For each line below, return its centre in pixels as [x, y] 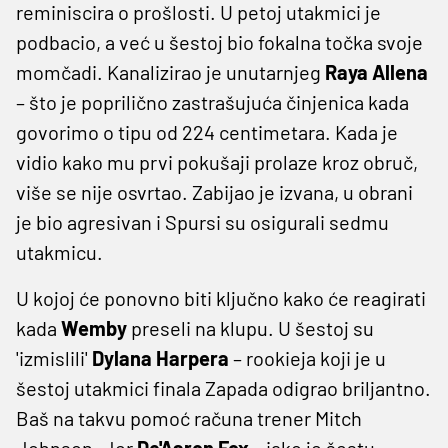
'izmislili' [54, 357]
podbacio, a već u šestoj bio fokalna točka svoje [219, 41]
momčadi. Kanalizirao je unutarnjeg [170, 71]
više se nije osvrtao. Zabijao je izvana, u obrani [214, 191]
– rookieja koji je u [307, 357]
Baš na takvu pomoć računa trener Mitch [189, 417]
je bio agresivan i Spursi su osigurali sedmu [202, 221]
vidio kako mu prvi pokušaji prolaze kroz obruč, [217, 161]
